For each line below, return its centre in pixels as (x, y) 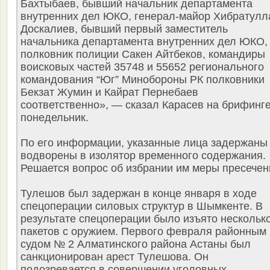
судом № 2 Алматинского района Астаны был (136, 244)
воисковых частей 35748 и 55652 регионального (142, 67)
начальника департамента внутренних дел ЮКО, (144, 42)
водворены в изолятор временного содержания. (143, 156)
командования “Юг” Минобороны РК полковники (143, 80)
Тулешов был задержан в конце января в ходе (139, 194)
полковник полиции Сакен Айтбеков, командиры (143, 55)
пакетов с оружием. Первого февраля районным (143, 232)
